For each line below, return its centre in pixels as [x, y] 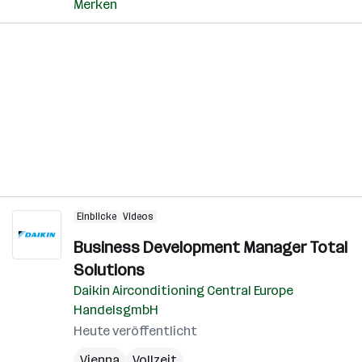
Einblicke [97, 217]
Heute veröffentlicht [135, 331]
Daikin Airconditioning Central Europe [183, 290]
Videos [138, 217]
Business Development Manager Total [210, 247]
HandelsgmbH [116, 310]
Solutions [109, 270]
